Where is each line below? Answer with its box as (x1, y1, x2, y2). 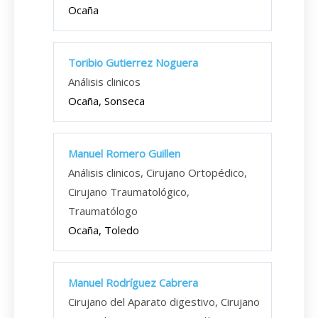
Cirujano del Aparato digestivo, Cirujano (68, 295, 260, 309)
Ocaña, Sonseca (68, 94, 145, 108)
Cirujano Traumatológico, (68, 185, 190, 199)
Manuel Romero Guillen (68, 146, 180, 160)
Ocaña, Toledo (68, 223, 139, 237)
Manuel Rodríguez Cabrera (68, 275, 198, 290)
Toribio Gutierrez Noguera (68, 55, 198, 70)
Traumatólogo (68, 204, 138, 218)
